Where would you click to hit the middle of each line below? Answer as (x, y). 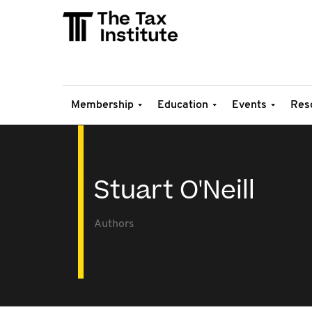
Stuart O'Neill (174, 191)
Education (183, 105)
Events (249, 105)
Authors (114, 224)
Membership (102, 105)
